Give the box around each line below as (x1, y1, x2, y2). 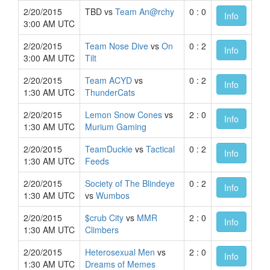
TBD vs (85, 5, 115, 17)
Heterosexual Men (85, 246, 155, 258)
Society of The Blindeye (85, 177, 175, 189)
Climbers (85, 224, 119, 236)
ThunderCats (85, 86, 135, 98)
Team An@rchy (115, 5, 174, 17)
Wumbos (96, 189, 130, 201)
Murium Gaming (85, 121, 146, 133)
